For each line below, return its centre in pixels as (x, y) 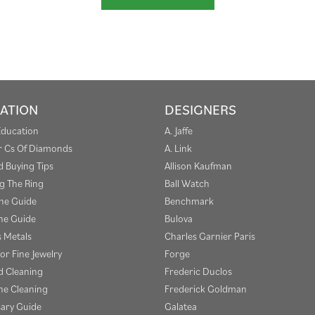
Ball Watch (187, 183)
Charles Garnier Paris (210, 236)
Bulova (179, 218)
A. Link (178, 148)
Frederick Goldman (206, 288)
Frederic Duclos (198, 271)
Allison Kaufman (198, 165)
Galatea (181, 306)
